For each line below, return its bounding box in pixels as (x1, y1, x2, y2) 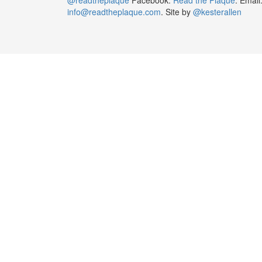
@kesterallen (192, 5, 242, 18)
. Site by (160, 5, 193, 18)
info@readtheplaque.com (67, 5, 161, 18)
